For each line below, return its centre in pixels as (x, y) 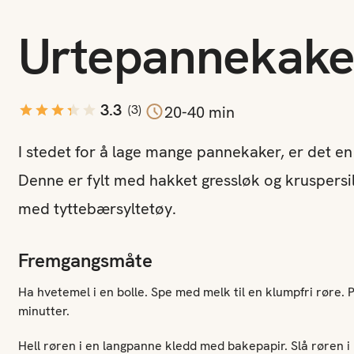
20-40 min (199, 112)
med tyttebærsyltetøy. (97, 209)
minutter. (43, 311)
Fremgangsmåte (85, 260)
